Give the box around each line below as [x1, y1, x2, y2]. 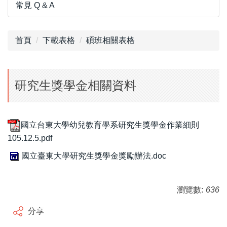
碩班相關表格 [86, 36, 135, 45]
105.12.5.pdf [8, 134, 52, 143]
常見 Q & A [16, 1, 55, 10]
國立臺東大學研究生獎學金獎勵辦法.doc [21, 151, 166, 160]
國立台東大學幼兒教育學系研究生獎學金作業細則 [21, 121, 199, 130]
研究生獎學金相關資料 [15, 79, 136, 93]
